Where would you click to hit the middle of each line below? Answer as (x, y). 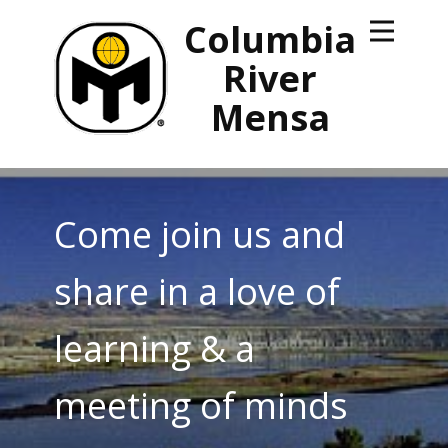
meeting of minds (201, 405)
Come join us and (199, 234)
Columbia (270, 39)
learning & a (154, 348)
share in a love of (197, 291)
